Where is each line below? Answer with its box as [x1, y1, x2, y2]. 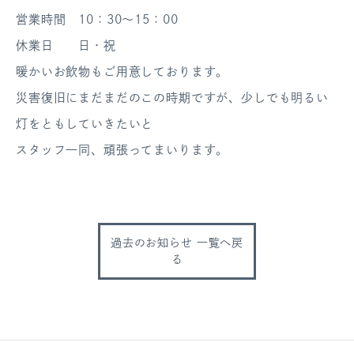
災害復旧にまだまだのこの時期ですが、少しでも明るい [16, 92, 329, 104]
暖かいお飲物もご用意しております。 [16, 66, 229, 77]
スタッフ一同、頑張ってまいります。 [16, 144, 229, 156]
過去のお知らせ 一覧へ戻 [110, 237, 244, 248]
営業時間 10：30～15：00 [16, 13, 179, 25]
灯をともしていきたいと [16, 118, 154, 130]
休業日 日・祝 [16, 40, 116, 51]
